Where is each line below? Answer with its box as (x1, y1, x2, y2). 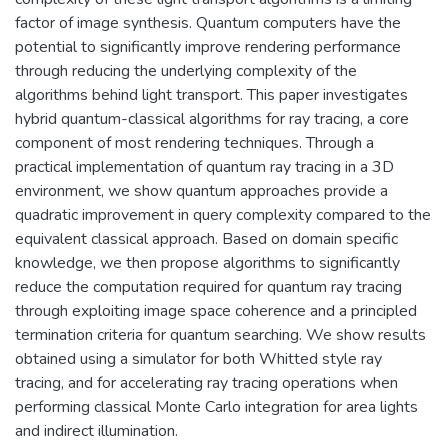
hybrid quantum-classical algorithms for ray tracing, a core (15, 107, 409, 130)
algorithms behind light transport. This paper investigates (15, 83, 408, 106)
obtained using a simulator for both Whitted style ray (15, 347, 382, 370)
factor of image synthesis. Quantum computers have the (15, 11, 401, 34)
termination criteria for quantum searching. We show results (15, 323, 426, 346)
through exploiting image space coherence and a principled (15, 299, 417, 322)
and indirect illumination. (15, 419, 178, 442)
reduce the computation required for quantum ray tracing (15, 275, 402, 298)
